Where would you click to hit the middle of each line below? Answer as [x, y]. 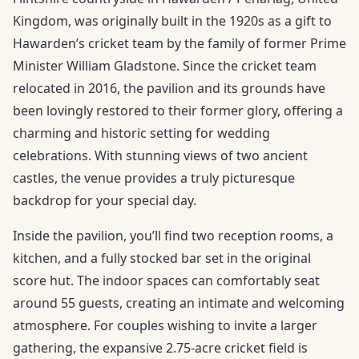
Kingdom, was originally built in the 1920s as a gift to [172, 20]
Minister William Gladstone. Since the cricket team [165, 65]
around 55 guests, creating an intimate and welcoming [179, 303]
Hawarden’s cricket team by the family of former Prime [179, 43]
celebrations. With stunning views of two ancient [160, 155]
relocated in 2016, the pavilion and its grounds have [169, 88]
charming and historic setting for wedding [141, 133]
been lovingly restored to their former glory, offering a [178, 110]
